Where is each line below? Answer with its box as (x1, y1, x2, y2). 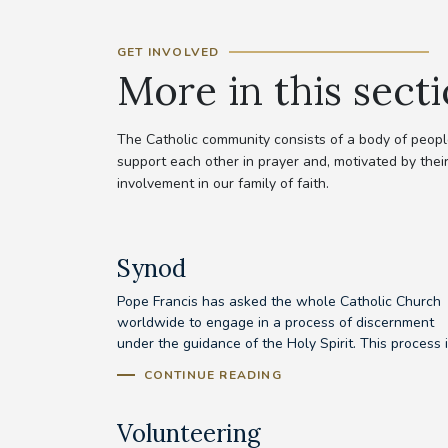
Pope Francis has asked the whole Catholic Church (117, 291, 441, 311)
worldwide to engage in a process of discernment (117, 312, 434, 332)
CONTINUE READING (143, 366, 282, 383)
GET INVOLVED (117, 43, 220, 60)
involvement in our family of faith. (117, 173, 329, 193)
